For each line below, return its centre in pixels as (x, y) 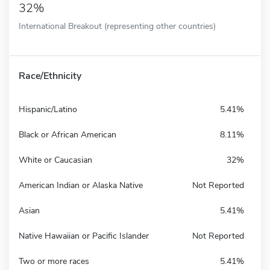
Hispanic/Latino (48, 109)
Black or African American (67, 134)
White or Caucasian (55, 160)
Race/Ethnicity (50, 76)
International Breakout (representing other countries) (117, 26)
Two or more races (54, 261)
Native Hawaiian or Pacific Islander (84, 236)
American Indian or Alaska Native (81, 185)
